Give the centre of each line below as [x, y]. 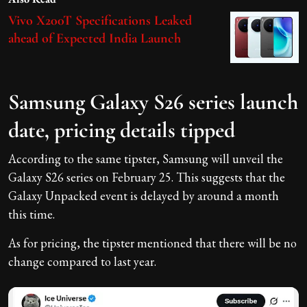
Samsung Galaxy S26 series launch [153, 101]
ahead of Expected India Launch [95, 38]
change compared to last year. [82, 261]
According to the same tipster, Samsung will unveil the [146, 158]
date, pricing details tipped [122, 130]
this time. [32, 214]
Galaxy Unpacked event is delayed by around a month [144, 195]
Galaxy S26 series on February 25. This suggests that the [147, 177]
